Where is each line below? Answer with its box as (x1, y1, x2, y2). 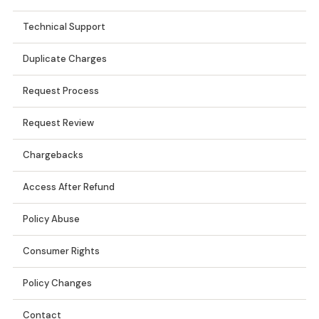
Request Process (23, 85, 99, 98)
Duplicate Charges (23, 53, 107, 66)
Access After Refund (23, 181, 115, 194)
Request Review (23, 117, 94, 130)
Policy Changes (23, 277, 92, 290)
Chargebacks (23, 149, 83, 162)
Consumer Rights (23, 245, 100, 258)
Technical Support (23, 21, 105, 33)
